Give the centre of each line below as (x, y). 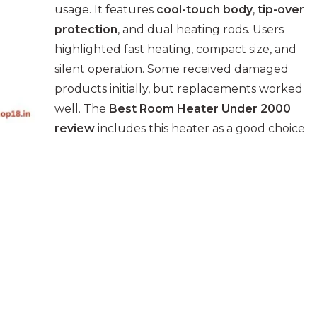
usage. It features (105, 10)
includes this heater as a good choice (200, 129)
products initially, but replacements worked (179, 89)
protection (86, 30)
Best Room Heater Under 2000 (200, 109)
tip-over (281, 10)
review (75, 129)
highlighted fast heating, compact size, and (175, 50)
